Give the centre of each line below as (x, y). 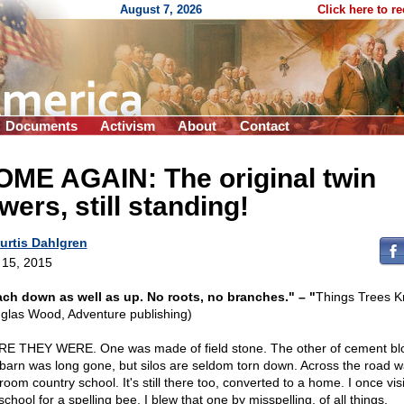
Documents (41, 126)
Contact (265, 126)
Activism (128, 126)
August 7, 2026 (161, 9)
